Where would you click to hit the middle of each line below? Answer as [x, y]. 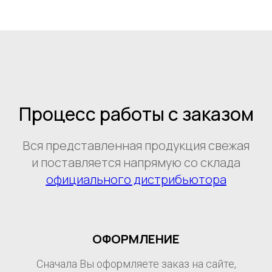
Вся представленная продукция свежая [136, 145]
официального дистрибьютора [136, 179]
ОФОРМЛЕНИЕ [136, 239]
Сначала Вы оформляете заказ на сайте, [136, 263]
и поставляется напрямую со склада [136, 162]
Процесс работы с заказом [136, 114]
